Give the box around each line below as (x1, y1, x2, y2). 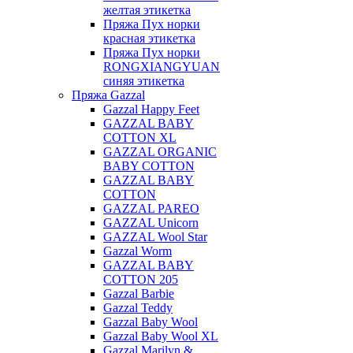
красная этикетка (103, 32, 195, 45)
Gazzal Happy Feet (103, 102, 199, 116)
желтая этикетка (103, 3, 191, 17)
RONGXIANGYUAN (103, 60, 220, 73)
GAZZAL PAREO (103, 202, 199, 215)
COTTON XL (103, 131, 176, 144)
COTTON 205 (103, 273, 178, 286)
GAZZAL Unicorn (103, 216, 199, 229)
